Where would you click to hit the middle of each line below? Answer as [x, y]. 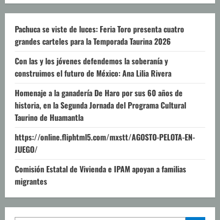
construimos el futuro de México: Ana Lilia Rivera [93, 73]
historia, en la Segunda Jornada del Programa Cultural [100, 105]
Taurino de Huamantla [49, 117]
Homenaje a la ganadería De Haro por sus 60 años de [99, 93]
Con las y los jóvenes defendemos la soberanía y [91, 61]
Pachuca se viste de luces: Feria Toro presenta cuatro [99, 29]
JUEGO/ [26, 149]
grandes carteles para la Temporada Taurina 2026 [93, 41]
